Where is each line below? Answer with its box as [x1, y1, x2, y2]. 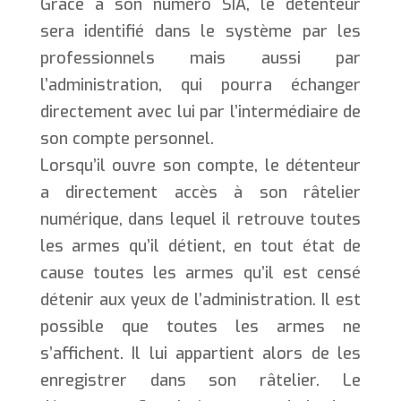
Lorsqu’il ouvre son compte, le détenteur [39, 154, 362, 176]
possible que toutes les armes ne [39, 315, 362, 337]
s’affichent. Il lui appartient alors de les [39, 342, 362, 364]
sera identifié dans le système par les [39, 20, 362, 42]
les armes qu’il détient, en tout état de [39, 235, 362, 257]
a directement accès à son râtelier [39, 181, 362, 203]
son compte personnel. [39, 127, 214, 149]
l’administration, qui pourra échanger [39, 73, 362, 96]
